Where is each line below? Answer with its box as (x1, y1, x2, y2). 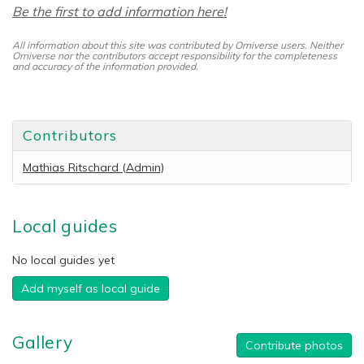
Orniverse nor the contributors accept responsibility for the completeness (12, 50, 337, 63)
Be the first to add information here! (12, 3, 227, 20)
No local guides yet (12, 253, 115, 268)
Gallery (12, 331, 73, 353)
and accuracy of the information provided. (12, 60, 198, 73)
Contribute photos (245, 338, 343, 353)
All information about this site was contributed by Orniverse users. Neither (12, 39, 343, 52)
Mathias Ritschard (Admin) (23, 160, 164, 175)
